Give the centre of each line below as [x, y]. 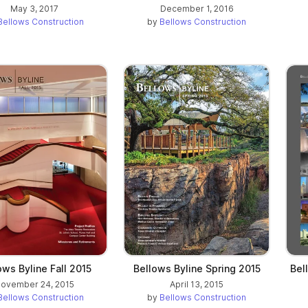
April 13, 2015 [197, 284]
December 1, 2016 [197, 8]
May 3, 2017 [34, 8]
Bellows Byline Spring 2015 [197, 268]
